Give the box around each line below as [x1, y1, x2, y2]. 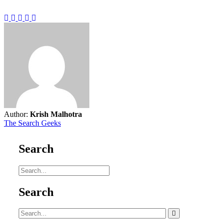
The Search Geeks [4, 118, 61, 127]
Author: [4, 110, 30, 118]
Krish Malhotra [30, 110, 82, 118]
